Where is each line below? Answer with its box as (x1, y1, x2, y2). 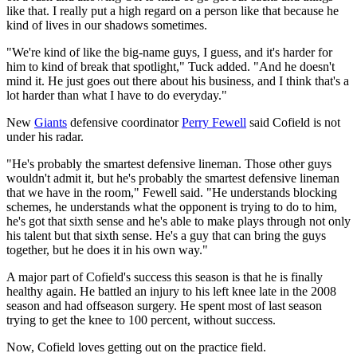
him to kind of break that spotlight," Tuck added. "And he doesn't (6, 59, 335, 73)
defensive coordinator (67, 115, 182, 129)
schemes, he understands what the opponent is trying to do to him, (6, 199, 337, 214)
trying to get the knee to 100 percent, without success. (6, 312, 276, 327)
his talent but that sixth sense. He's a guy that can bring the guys (6, 228, 326, 242)
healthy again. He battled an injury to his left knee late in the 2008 (6, 284, 336, 298)
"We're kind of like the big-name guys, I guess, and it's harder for (6, 45, 332, 59)
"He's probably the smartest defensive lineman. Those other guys (6, 156, 331, 171)
